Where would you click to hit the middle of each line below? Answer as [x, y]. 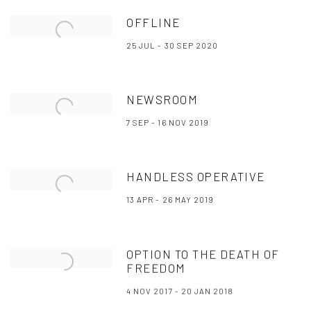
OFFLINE [153, 22]
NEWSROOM [162, 99]
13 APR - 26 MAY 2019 [170, 199]
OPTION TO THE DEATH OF [203, 254]
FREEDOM [156, 268]
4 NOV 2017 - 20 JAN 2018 [180, 291]
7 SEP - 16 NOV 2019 [168, 122]
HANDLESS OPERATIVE [196, 176]
